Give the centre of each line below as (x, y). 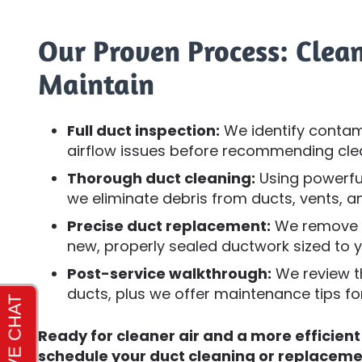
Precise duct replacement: (169, 226)
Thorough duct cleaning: (161, 179)
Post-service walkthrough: (169, 274)
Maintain (96, 84)
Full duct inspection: (143, 131)
